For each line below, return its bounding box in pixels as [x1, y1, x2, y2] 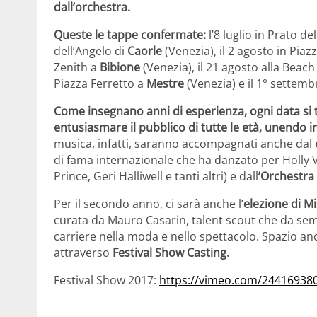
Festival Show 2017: [54, 272, 159, 289]
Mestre [146, 76, 184, 92]
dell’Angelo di [54, 43, 127, 59]
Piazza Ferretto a [54, 76, 146, 92]
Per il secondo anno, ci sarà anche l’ [54, 196, 243, 212]
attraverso [54, 245, 110, 261]
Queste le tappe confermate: [54, 27, 206, 43]
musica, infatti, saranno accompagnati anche [54, 136, 293, 152]
